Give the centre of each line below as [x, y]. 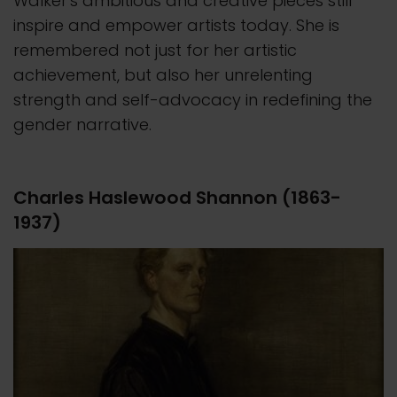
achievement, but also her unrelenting [163, 74]
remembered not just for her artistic [155, 50]
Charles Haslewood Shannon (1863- [177, 197]
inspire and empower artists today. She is [176, 25]
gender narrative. [82, 124]
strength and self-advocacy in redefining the [193, 99]
